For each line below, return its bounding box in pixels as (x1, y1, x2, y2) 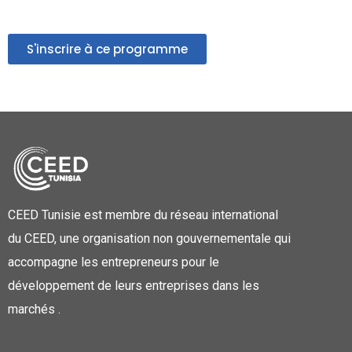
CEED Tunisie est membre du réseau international (8, 207, 278, 222)
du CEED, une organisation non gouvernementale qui (8, 230, 291, 246)
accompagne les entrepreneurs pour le (8, 254, 219, 269)
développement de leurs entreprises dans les (8, 277, 259, 293)
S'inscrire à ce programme (27, 40, 188, 57)
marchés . (8, 301, 60, 317)
